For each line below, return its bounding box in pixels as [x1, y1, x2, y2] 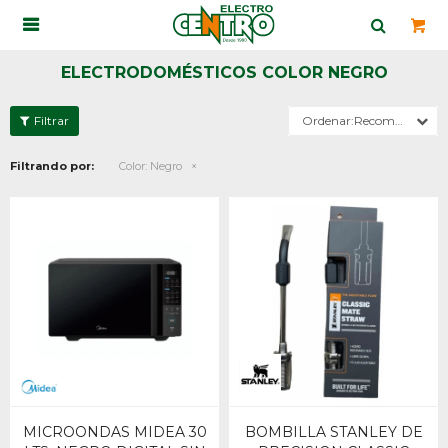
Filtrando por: [10, 159, 94, 173]
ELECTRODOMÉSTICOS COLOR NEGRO [60, 63, 388, 82]
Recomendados [354, 113, 395, 128]
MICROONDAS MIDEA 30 [22, 423, 207, 441]
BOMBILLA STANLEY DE [244, 423, 423, 441]
